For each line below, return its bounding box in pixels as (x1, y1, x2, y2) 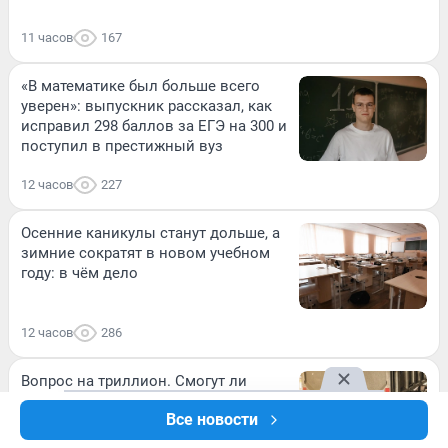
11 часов (21, 30, 73, 46)
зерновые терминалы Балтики (21, 391, 239, 410)
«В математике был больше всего (21, 77, 260, 96)
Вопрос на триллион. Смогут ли (21, 371, 247, 390)
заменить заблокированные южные (21, 411, 280, 430)
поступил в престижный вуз (21, 137, 223, 156)
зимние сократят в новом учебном (21, 244, 270, 263)
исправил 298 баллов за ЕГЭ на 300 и (21, 117, 287, 136)
